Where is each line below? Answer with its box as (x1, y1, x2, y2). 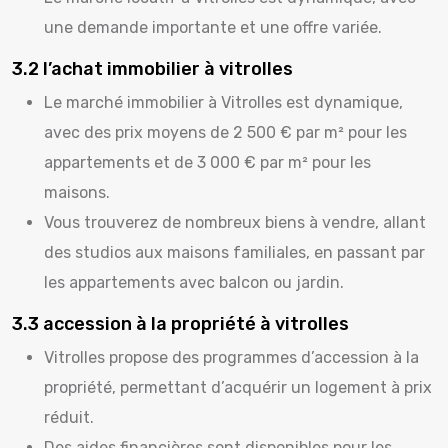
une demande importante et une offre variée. (44, 18, 382, 37)
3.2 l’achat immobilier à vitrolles (12, 58, 293, 80)
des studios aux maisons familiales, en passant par (44, 243, 425, 262)
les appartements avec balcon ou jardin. (44, 273, 344, 292)
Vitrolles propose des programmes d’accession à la (44, 348, 419, 367)
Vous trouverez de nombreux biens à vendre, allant (44, 213, 426, 232)
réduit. (44, 408, 94, 427)
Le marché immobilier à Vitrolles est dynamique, (44, 93, 403, 112)
